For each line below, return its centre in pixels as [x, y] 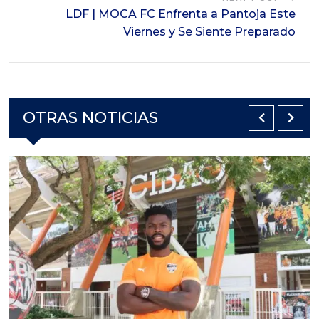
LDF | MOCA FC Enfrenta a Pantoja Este [181, 14]
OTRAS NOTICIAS [90, 117]
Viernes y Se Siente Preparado [209, 31]
